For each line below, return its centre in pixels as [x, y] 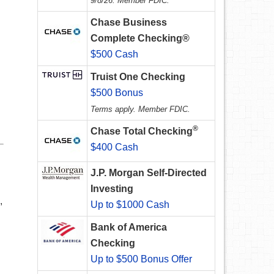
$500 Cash [114, 54]
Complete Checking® [140, 39]
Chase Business [129, 23]
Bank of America [129, 228]
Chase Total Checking [142, 131]
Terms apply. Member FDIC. [140, 109]
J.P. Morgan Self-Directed [149, 173]
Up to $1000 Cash [130, 205]
